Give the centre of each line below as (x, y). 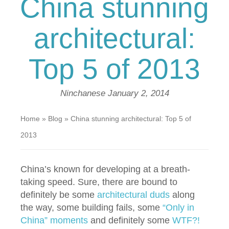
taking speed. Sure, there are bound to (99, 182)
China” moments (54, 220)
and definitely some (130, 220)
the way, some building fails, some (91, 208)
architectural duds (133, 195)
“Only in (178, 208)
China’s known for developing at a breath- (105, 169)
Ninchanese (84, 93)
